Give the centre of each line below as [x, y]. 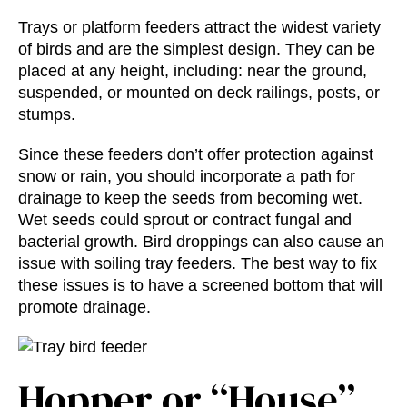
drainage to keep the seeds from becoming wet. [190, 198]
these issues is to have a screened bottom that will [200, 285]
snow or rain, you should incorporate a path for [187, 176]
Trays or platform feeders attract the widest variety [199, 27]
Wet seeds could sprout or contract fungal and [185, 219]
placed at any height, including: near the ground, [193, 70]
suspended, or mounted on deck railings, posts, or [199, 92]
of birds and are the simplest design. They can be [197, 49]
